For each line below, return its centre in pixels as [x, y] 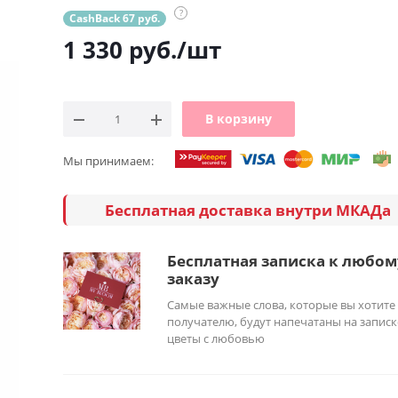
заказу [193, 279]
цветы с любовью [215, 339]
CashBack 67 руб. [115, 19]
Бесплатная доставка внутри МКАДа [249, 210]
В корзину [239, 119]
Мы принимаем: [108, 161]
